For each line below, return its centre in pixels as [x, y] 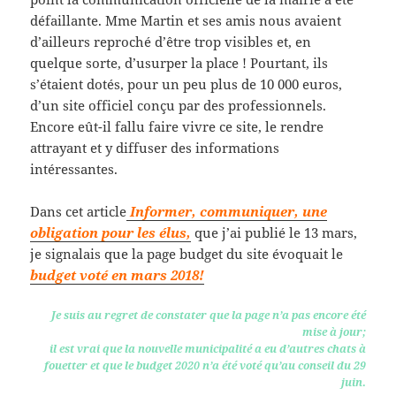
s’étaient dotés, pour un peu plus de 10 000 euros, [187, 84]
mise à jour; [334, 332]
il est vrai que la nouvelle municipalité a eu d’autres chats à [207, 349]
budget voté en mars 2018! [118, 275]
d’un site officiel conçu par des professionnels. [179, 106]
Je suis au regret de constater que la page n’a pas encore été [208, 316]
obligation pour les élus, [111, 233]
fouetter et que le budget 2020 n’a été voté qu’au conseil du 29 [205, 366]
